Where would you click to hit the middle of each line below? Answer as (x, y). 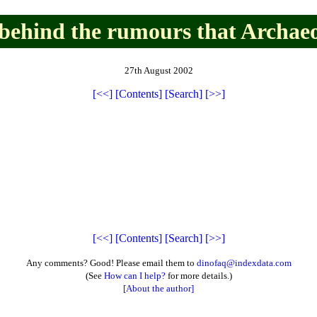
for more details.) (198, 275)
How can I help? (134, 275)
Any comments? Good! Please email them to (111, 263)
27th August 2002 (158, 70)
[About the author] (158, 288)
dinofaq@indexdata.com (244, 263)
